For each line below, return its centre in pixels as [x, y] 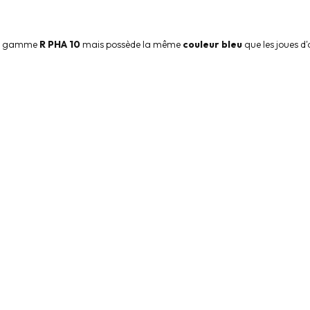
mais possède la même [133, 44]
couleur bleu [212, 44]
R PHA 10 [61, 44]
